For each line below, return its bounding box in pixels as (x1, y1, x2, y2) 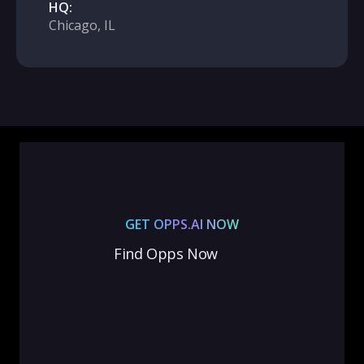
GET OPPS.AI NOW (124, 215, 239, 233)
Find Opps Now (114, 244, 218, 263)
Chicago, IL (49, 16, 115, 34)
